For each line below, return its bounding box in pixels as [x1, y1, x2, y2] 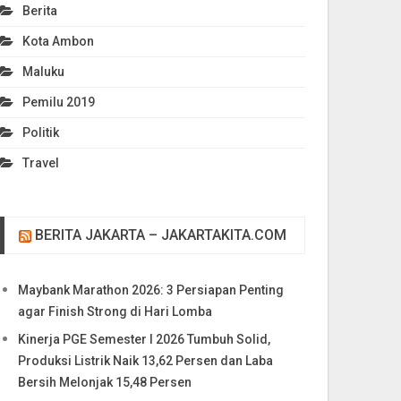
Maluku [22, 64, 65, 79]
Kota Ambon [22, 34, 95, 48]
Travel [22, 156, 60, 170]
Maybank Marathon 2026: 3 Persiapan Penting [18, 283, 285, 297]
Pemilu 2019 [22, 95, 96, 109]
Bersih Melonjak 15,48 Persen [18, 375, 192, 389]
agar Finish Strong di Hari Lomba [18, 304, 213, 319]
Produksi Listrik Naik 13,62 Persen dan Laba [18, 354, 274, 368]
